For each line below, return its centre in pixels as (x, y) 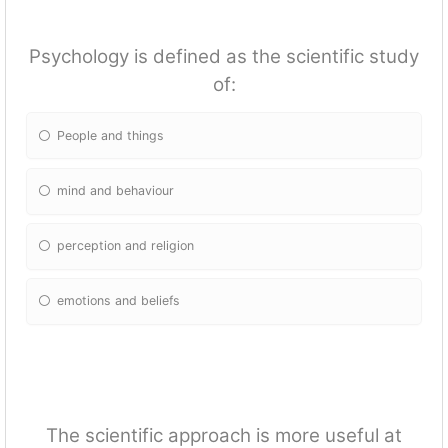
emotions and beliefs (119, 301)
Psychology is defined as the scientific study (224, 57)
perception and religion (126, 246)
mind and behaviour (116, 191)
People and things (111, 135)
